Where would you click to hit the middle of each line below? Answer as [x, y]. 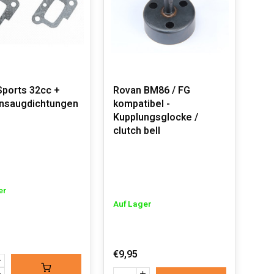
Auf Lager [132, 204]
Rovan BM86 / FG [151, 91]
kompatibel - [141, 104]
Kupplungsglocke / [155, 117]
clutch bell [136, 131]
